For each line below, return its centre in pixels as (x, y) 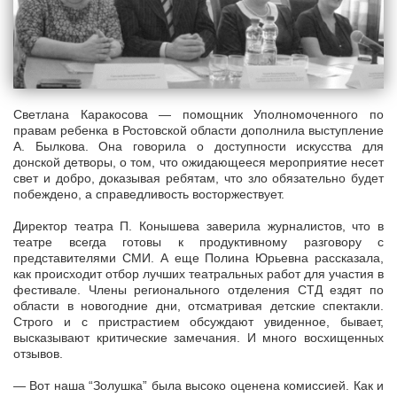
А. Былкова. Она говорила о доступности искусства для (198, 146)
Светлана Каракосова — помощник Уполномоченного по (198, 114)
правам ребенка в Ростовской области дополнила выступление (198, 130)
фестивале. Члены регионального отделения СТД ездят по (198, 289)
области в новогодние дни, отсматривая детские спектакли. (198, 305)
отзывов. (38, 353)
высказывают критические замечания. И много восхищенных (198, 337)
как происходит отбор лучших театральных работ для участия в (198, 273)
